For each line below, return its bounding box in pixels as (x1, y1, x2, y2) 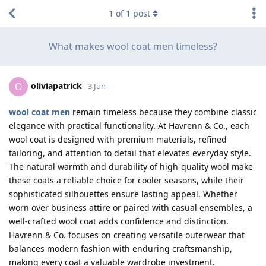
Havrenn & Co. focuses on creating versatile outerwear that (9, 229, 245, 240)
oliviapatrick (31, 80, 82, 91)
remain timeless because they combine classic (70, 106, 257, 118)
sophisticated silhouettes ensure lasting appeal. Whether (9, 188, 237, 199)
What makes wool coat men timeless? (49, 40, 217, 53)
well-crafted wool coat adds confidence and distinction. (9, 216, 229, 227)
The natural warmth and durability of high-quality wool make (9, 161, 253, 172)
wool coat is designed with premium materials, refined (9, 134, 227, 145)
